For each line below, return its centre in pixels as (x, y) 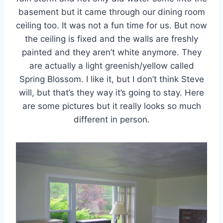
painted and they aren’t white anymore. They (111, 52)
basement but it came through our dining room (111, 12)
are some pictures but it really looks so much (111, 106)
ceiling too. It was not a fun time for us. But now (111, 25)
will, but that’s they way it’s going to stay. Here (111, 92)
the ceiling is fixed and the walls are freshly (111, 39)
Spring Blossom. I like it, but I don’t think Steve (111, 79)
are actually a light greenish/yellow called (111, 65)
